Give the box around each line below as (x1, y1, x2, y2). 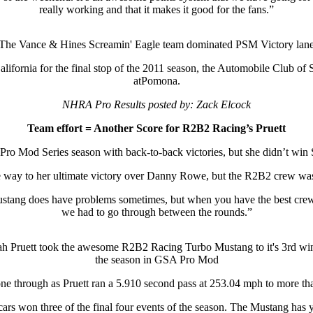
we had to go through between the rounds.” (61, 206, 252, 219)
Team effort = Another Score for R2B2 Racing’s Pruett (27, 122, 286, 135)
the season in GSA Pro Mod (94, 254, 219, 266)
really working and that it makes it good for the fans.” (39, 3, 274, 16)
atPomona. (133, 75, 180, 87)
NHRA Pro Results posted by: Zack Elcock (62, 99, 251, 111)
